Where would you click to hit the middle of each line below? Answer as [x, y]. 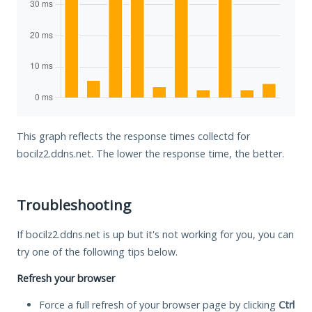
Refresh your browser [66, 278]
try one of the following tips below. [97, 251]
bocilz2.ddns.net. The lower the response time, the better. [150, 153]
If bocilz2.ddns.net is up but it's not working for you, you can [155, 234]
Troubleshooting [74, 204]
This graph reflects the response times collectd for [133, 136]
